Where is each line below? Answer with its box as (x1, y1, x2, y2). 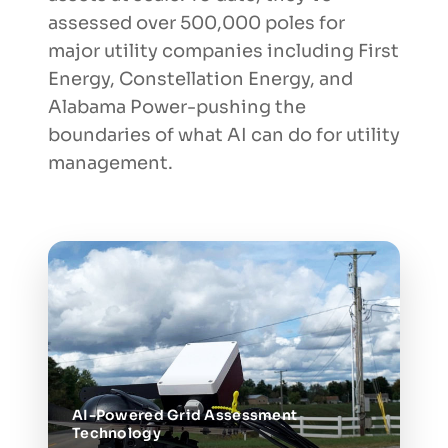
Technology (72, 424, 161, 443)
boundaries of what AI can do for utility (48, 124, 400, 146)
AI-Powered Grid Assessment (72, 406, 298, 425)
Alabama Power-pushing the (48, 96, 306, 118)
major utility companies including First (48, 40, 399, 62)
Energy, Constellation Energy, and (48, 68, 353, 90)
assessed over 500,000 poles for (48, 12, 345, 34)
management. (48, 152, 173, 174)
